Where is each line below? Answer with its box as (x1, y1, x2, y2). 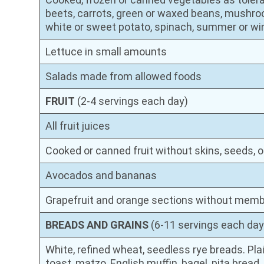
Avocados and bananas (45, 169, 157, 181)
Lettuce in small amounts (45, 45, 167, 58)
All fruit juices (45, 119, 111, 132)
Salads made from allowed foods (45, 70, 202, 82)
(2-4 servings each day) (75, 94, 189, 107)
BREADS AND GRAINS (45, 218, 149, 231)
